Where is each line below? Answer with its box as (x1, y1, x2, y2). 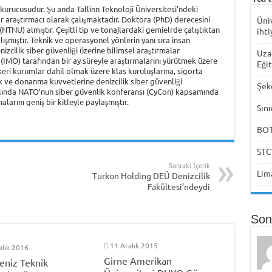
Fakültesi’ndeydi (147, 180, 210, 192)
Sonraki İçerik (168, 160, 210, 170)
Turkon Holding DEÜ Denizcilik (92, 169, 210, 181)
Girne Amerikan (104, 254, 172, 267)
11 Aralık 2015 (110, 240, 158, 250)
